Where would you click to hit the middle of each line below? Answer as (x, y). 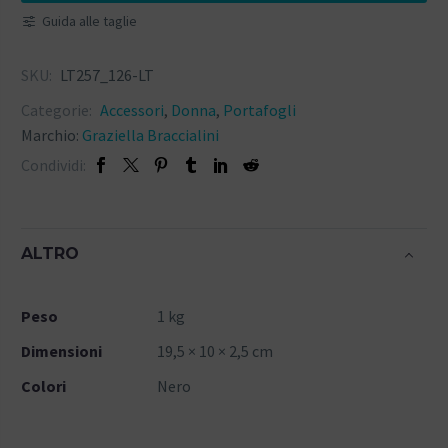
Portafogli (259, 109)
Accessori (132, 109)
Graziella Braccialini (150, 134)
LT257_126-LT (107, 74)
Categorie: (58, 109)
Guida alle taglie (89, 20)
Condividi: (53, 164)
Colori (43, 385)
